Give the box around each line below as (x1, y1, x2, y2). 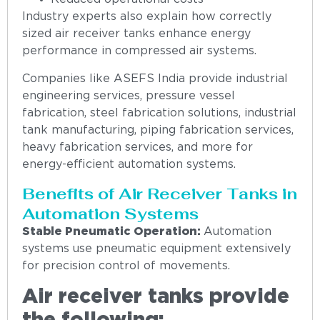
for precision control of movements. (22, 261, 230, 272)
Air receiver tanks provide (22, 288, 289, 306)
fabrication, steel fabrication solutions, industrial (22, 107, 296, 119)
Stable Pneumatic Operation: (22, 226, 204, 238)
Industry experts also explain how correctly (22, 11, 271, 23)
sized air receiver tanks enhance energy (22, 29, 251, 40)
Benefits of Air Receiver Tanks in (22, 184, 297, 204)
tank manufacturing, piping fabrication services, (22, 124, 294, 136)
